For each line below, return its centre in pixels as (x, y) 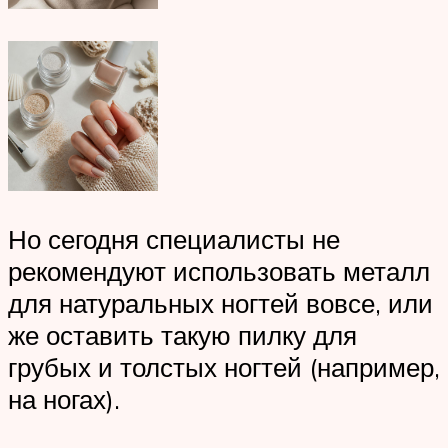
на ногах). (64, 398)
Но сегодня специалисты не (174, 238)
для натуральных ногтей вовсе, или (220, 302)
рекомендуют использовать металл (219, 270)
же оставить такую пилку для (182, 334)
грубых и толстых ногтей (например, (224, 366)
